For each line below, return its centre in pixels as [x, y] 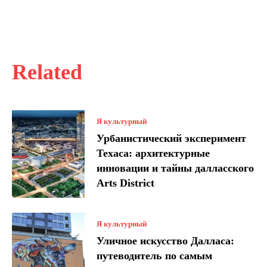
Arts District [126, 183]
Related [47, 72]
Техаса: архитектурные [153, 153]
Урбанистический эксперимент [172, 138]
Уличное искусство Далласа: [166, 240]
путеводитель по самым [155, 255]
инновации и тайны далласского [176, 168]
